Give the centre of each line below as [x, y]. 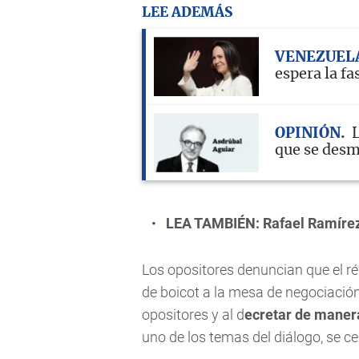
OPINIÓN [308, 134]
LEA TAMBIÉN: [214, 224]
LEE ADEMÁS [187, 13]
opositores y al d [193, 315]
